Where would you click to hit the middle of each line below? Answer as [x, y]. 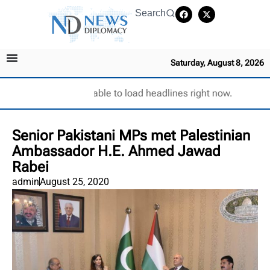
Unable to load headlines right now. [156, 93]
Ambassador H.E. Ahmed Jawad [116, 151]
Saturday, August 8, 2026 [217, 62]
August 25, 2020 [74, 181]
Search [150, 13]
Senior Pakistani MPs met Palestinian [131, 135]
